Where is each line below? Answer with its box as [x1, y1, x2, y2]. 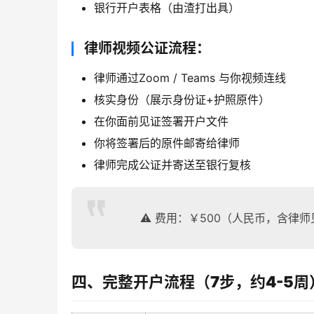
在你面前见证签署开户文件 [94, 114, 228, 128]
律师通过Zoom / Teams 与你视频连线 [94, 70, 286, 85]
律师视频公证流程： [84, 39, 210, 57]
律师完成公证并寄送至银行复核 [94, 157, 251, 172]
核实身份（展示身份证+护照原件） [94, 92, 270, 107]
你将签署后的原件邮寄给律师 [94, 135, 240, 150]
